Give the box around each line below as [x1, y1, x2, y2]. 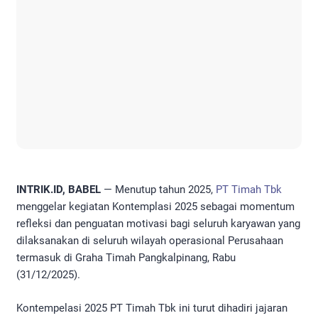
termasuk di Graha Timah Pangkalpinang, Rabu [16, 251, 236, 265]
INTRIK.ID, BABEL [16, 183, 104, 197]
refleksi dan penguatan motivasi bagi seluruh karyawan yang [16, 217, 300, 231]
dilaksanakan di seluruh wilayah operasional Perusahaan [16, 234, 283, 248]
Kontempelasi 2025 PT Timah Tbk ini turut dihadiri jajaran [16, 301, 287, 314]
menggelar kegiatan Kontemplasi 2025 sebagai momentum [16, 200, 295, 214]
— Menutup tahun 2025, [104, 183, 216, 197]
